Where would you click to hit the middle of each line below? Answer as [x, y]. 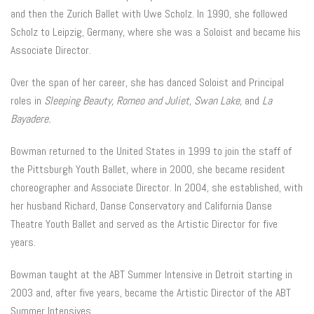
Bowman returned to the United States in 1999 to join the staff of [151, 151]
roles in [27, 101]
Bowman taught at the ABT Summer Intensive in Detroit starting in [151, 274]
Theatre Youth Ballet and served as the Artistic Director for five [144, 224]
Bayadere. [30, 119]
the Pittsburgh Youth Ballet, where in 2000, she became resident [148, 169]
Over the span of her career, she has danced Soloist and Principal [147, 82]
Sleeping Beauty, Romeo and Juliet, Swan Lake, [144, 101]
